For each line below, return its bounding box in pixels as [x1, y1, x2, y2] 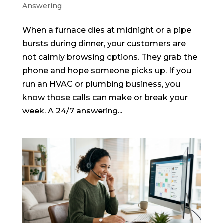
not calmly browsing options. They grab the [22, 52, 197, 62]
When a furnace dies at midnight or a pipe [22, 25, 191, 35]
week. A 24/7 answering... [22, 106, 122, 116]
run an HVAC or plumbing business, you [22, 79, 180, 89]
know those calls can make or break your [22, 93, 188, 103]
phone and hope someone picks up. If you [22, 66, 191, 76]
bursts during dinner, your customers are [22, 39, 186, 49]
